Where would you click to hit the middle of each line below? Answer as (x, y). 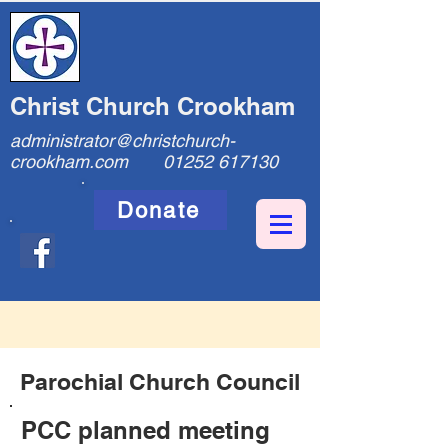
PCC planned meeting (145, 430)
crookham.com (69, 161)
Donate (158, 210)
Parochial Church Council (160, 381)
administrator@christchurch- (122, 140)
